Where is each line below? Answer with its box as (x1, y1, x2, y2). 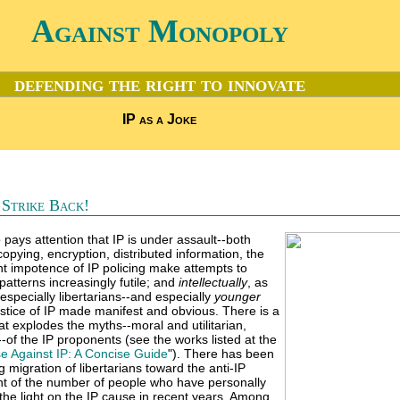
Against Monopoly (30, 13, 288, 49)
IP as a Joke (122, 112, 196, 128)
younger (214, 289, 261, 304)
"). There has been (168, 346, 274, 361)
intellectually (179, 275, 247, 289)
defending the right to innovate (13, 72, 305, 96)
